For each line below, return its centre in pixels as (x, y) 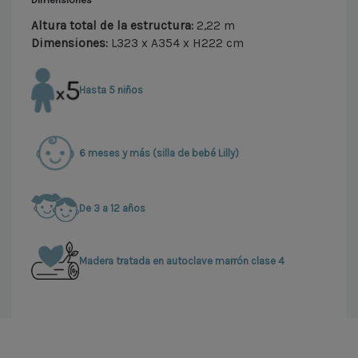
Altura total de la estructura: (114, 26)
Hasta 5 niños (111, 90)
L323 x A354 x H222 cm (177, 44)
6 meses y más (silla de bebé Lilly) (159, 153)
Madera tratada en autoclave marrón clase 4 (182, 261)
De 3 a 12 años (112, 208)
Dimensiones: (71, 44)
